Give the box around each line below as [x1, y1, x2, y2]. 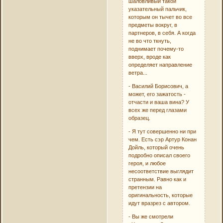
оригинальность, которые [128, 192, 193, 198]
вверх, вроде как [128, 53, 171, 60]
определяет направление [128, 61, 193, 68]
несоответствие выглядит [128, 168, 194, 174]
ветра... [128, 69, 148, 76]
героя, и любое [128, 160, 166, 166]
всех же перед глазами [128, 107, 187, 113]
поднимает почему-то [128, 45, 184, 52]
